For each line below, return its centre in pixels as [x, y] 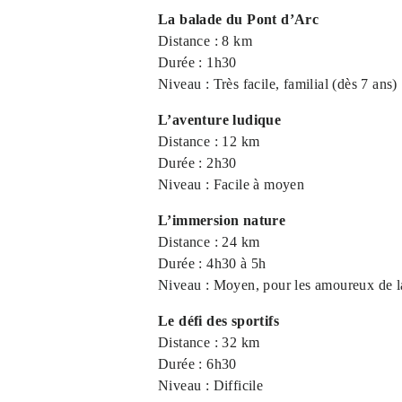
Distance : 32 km [209, 342]
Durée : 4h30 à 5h [212, 263]
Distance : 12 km [209, 141]
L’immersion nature [222, 220]
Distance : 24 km [209, 242]
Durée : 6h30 [197, 364]
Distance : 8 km [205, 41]
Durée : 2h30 [197, 163]
